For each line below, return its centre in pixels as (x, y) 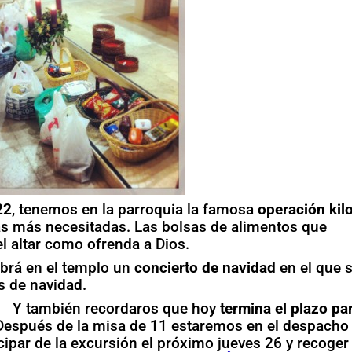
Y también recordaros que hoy (117, 308)
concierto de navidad (205, 267)
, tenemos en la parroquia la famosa (135, 209)
